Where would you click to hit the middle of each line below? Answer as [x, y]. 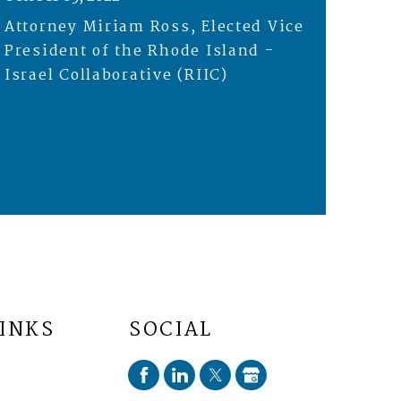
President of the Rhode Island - [139, 51]
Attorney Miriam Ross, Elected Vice [154, 27]
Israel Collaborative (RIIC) [116, 75]
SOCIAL [171, 330]
